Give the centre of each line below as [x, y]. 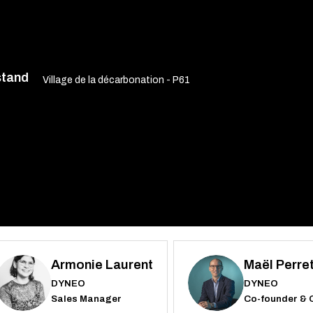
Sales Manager [86, 298]
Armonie [77, 265]
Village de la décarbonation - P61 [116, 80]
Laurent [129, 265]
